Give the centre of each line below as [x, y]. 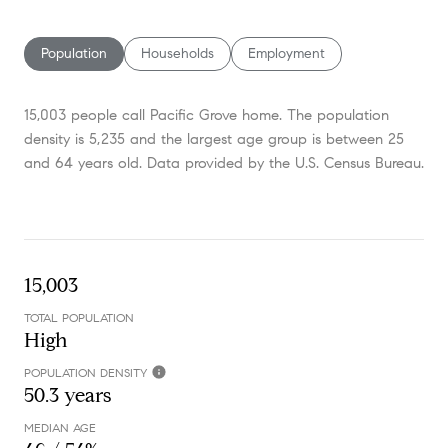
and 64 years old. [83, 163]
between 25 [365, 139]
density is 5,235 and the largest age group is [175, 139]
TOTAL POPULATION [79, 318]
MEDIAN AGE [60, 428]
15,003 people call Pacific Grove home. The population [206, 115]
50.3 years [67, 396]
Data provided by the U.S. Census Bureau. [283, 163]
